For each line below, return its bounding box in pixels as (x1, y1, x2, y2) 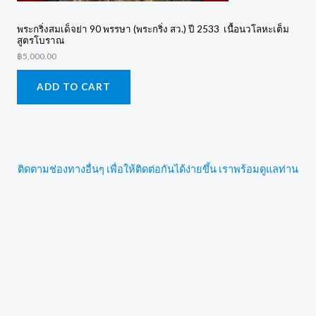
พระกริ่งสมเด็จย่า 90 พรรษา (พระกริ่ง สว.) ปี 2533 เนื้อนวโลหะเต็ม (17, 23, 289, 35)
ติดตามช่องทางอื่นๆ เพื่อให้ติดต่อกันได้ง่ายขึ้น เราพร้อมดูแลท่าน (18, 163, 298, 176)
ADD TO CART (37, 81, 111, 93)
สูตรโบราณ (17, 34, 64, 46)
